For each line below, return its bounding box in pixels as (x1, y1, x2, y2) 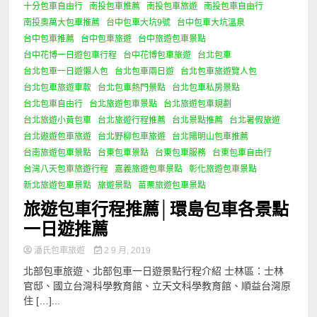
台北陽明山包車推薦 (172, 131, 249, 142)
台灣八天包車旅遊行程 (23, 163, 109, 174)
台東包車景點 (98, 147, 149, 158)
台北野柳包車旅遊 (98, 131, 166, 142)
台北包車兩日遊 (115, 66, 175, 76)
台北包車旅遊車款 (23, 82, 92, 93)
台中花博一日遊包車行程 (23, 50, 117, 60)
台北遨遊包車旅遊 (23, 131, 92, 142)
